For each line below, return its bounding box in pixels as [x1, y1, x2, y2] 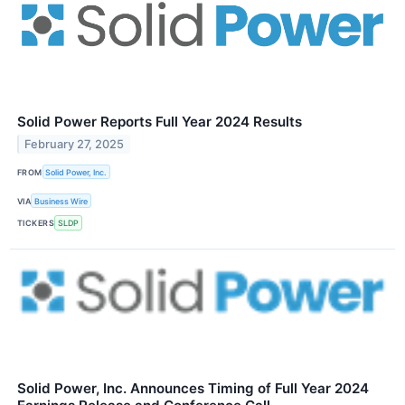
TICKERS [17, 217, 55, 228]
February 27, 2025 [24, 137, 125, 151]
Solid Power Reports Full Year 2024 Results [17, 112, 302, 130]
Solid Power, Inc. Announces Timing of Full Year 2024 [17, 379, 369, 397]
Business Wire [34, 195, 89, 206]
